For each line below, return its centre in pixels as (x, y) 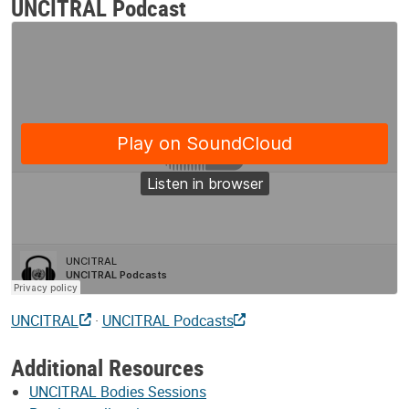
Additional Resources (107, 367)
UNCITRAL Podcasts (168, 320)
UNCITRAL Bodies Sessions (118, 391)
